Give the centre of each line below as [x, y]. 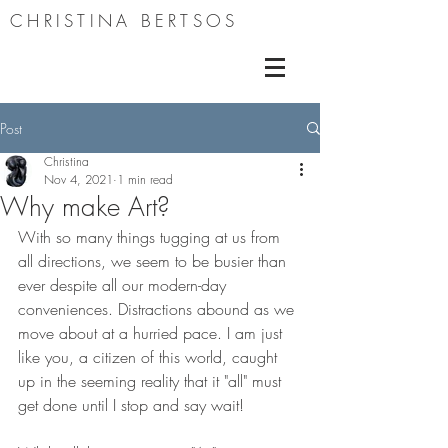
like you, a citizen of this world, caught [150, 357]
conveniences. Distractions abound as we [158, 309]
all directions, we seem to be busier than [154, 261]
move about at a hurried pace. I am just [152, 333]
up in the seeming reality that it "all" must [152, 381]
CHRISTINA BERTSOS [124, 20]
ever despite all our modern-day [124, 285]
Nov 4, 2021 [78, 179]
